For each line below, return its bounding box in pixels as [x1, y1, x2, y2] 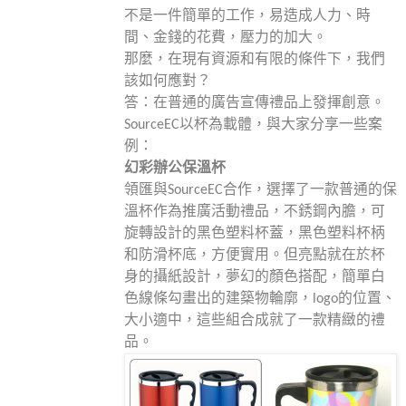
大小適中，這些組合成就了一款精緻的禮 [123, 314, 385, 329]
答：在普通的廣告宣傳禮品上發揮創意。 [123, 96, 385, 111]
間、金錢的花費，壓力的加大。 [123, 31, 327, 46]
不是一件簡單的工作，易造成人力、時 [123, 9, 371, 24]
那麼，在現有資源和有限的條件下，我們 [123, 53, 385, 68]
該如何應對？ [123, 74, 211, 90]
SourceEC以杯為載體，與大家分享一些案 [123, 118, 382, 133]
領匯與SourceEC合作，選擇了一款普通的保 [123, 183, 397, 198]
